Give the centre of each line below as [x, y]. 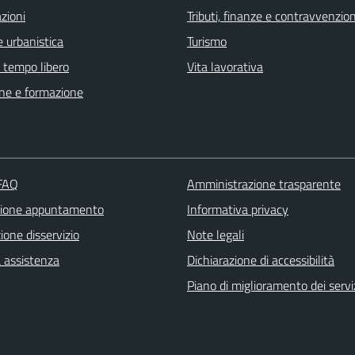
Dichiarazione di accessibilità [260, 260]
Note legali [215, 234]
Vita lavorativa [225, 66]
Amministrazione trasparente [263, 183]
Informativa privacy [237, 209]
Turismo [207, 41]
